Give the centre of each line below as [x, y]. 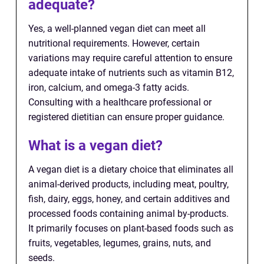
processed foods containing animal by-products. [128, 214]
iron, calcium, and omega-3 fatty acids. [109, 88]
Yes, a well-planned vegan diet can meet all [117, 29]
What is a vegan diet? [95, 146]
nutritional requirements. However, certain [114, 44]
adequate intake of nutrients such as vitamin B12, [131, 73]
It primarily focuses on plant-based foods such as [131, 229]
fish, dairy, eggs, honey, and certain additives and [129, 199]
